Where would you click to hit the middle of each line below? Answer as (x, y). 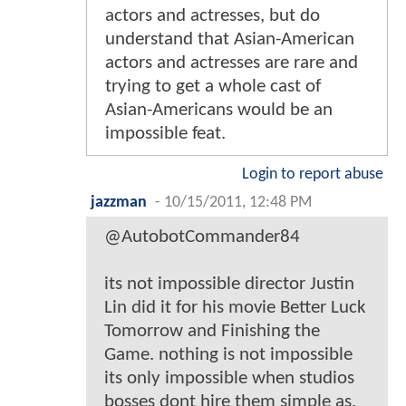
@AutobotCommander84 (202, 237)
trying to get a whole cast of (213, 86)
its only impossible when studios (229, 378)
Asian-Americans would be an (219, 110)
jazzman (119, 202)
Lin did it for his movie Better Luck (235, 307)
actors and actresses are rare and (232, 63)
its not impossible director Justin (229, 284)
